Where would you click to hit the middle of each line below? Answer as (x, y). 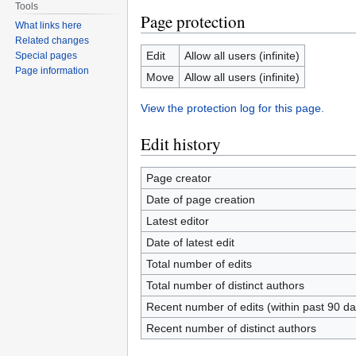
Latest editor (177, 221)
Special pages (46, 55)
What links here (49, 25)
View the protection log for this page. (232, 108)
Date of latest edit (190, 242)
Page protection (193, 21)
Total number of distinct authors (225, 285)
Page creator (178, 178)
